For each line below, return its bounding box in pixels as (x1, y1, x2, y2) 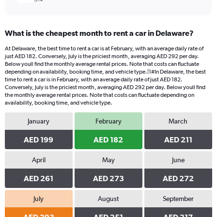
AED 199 (24, 135, 54, 144)
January (28, 117, 50, 125)
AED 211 (164, 135, 192, 144)
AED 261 (24, 174, 54, 183)
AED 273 (93, 174, 124, 183)
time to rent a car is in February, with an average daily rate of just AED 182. (5, 76, 183, 83)
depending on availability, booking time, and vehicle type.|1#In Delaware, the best (5, 68, 206, 75)
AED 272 (162, 174, 194, 183)
